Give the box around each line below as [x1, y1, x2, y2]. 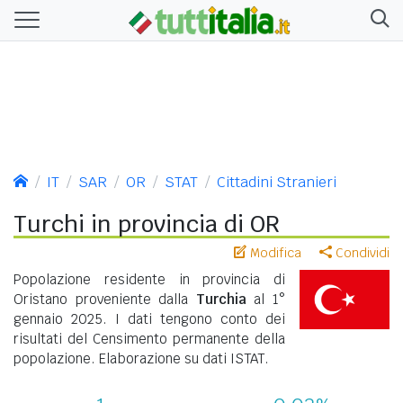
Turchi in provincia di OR [13, 209, 280, 238]
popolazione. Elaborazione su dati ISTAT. [13, 349, 269, 367]
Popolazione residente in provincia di [13, 270, 285, 288]
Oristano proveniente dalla [13, 290, 196, 308]
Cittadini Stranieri [217, 172, 336, 192]
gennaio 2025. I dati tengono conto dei [13, 309, 285, 327]
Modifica [246, 244, 301, 261]
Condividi [332, 244, 390, 261]
